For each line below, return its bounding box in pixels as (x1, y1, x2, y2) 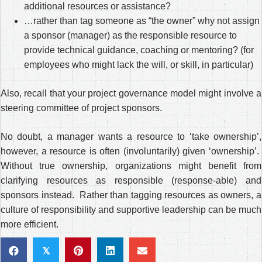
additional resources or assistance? (24, 1, 171, 11)
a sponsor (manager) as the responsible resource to (24, 30, 237, 40)
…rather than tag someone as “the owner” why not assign (24, 16, 260, 26)
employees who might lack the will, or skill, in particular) (24, 60, 253, 70)
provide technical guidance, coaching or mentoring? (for (24, 45, 254, 55)
